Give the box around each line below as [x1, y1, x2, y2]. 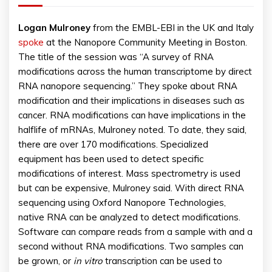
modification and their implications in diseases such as [18, 95, 245, 107]
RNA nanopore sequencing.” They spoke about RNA [18, 80, 237, 92]
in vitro [73, 255, 105, 267]
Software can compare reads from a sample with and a [18, 226, 253, 238]
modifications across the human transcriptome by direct [18, 66, 252, 78]
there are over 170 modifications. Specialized [18, 138, 208, 151]
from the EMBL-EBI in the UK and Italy [90, 22, 254, 34]
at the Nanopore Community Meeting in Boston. [44, 36, 247, 49]
